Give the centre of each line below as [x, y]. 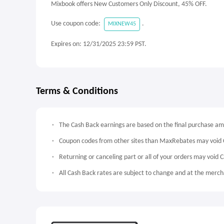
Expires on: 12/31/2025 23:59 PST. [99, 44]
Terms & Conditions [77, 91]
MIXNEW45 [122, 24]
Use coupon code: [76, 24]
